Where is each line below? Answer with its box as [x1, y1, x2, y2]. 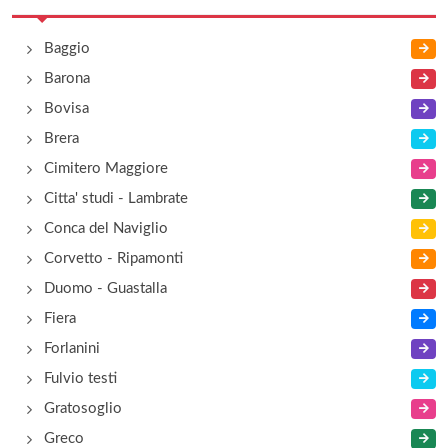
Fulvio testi [44, 371, 117, 386]
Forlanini [44, 341, 100, 356]
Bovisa [44, 101, 89, 116]
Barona [44, 71, 90, 86]
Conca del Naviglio [44, 221, 168, 236]
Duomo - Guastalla [44, 281, 167, 296]
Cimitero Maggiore [44, 161, 168, 176]
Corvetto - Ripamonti [44, 251, 183, 266]
